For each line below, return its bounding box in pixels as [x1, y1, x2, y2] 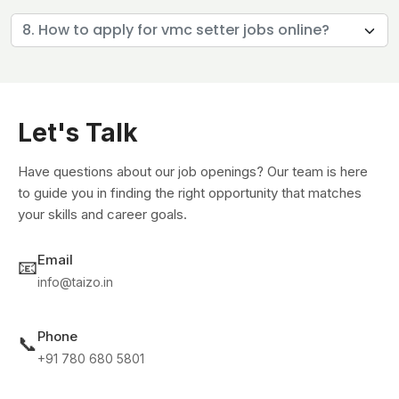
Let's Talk [18, 118, 138, 148]
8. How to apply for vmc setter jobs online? [22, 20, 330, 40]
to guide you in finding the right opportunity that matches [18, 184, 362, 201]
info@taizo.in [37, 274, 113, 289]
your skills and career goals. [18, 206, 187, 223]
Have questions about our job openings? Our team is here [18, 163, 368, 180]
